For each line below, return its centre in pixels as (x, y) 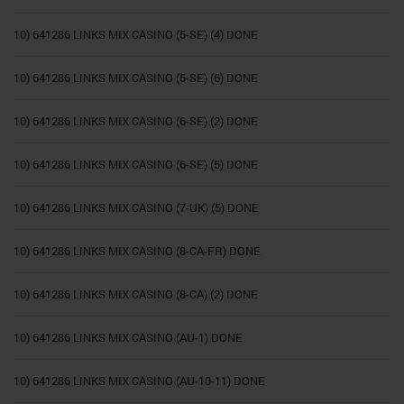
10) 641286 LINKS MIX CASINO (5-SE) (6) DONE (136, 77)
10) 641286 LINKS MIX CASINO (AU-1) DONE (128, 337)
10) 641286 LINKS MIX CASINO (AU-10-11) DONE (139, 380)
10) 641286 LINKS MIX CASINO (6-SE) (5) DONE (136, 164)
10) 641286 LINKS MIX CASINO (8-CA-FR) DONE (137, 250)
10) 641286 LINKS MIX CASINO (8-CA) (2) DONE (136, 294)
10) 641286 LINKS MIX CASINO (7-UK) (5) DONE (136, 207)
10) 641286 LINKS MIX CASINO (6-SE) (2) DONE (136, 120)
